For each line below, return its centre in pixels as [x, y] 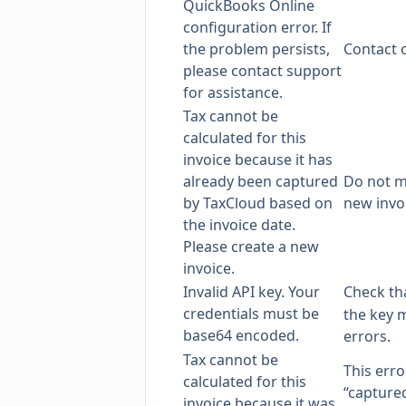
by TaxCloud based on [258, 203]
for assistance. [233, 92]
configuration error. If [257, 27]
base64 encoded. [241, 335]
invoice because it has [258, 159]
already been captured [261, 181]
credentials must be [251, 314]
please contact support [262, 71]
